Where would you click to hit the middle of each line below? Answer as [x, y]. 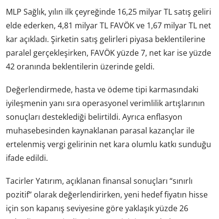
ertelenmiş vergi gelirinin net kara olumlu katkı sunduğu [109, 144]
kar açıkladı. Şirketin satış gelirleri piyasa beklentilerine [106, 39]
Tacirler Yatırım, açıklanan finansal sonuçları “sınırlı [99, 181]
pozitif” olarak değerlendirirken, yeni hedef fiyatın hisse [107, 195]
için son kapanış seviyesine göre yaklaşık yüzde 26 [97, 208]
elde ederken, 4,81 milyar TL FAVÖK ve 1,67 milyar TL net [109, 26]
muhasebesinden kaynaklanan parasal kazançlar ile [100, 131]
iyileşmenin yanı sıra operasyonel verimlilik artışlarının [105, 103]
